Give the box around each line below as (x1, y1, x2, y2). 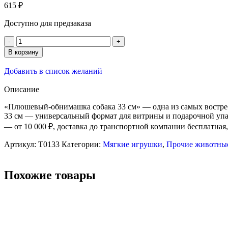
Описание (4, 84, 39, 94)
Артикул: (4, 139, 38, 149)
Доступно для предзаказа (4, 18, 91, 27)
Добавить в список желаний (4, 66, 102, 75)
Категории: (62, 139, 101, 149)
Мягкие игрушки (103, 139, 162, 149)
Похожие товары (4, 168, 96, 182)
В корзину (8, 48, 39, 56)
